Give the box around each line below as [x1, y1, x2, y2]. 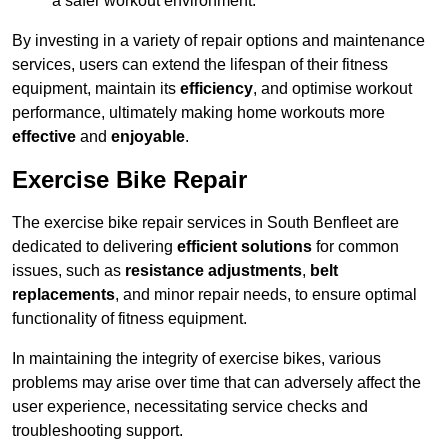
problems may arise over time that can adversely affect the [12, 374, 421, 392]
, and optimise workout [253, 80, 412, 98]
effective [12, 128, 76, 146]
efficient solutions [177, 238, 312, 256]
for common [312, 238, 399, 256]
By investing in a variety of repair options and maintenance [12, 32, 425, 50]
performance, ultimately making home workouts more [12, 104, 385, 122]
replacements [12, 286, 115, 304]
